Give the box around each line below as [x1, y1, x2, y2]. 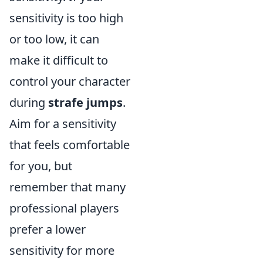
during [9, 95, 48, 110]
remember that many [9, 179, 126, 195]
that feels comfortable [9, 137, 130, 153]
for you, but [9, 158, 72, 174]
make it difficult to [9, 52, 108, 68]
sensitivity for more [9, 242, 114, 258]
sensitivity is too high [9, 10, 123, 26]
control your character [9, 73, 130, 89]
